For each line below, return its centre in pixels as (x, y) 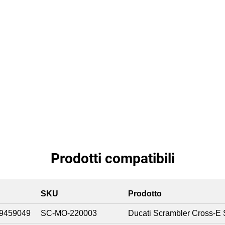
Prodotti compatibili (113, 159)
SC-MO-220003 (69, 213)
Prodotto (145, 194)
